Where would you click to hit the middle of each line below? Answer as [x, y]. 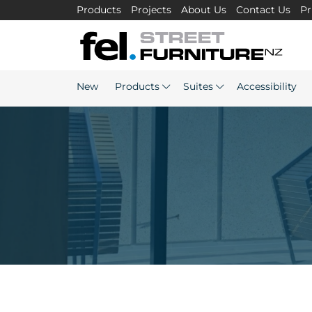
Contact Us [263, 10]
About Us [203, 10]
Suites [198, 86]
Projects [151, 10]
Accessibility [266, 86]
